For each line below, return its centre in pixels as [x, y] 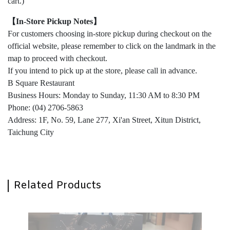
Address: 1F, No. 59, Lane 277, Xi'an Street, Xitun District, [104, 120]
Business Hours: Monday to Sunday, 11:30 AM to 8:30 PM [104, 95]
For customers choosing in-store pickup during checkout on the [110, 33]
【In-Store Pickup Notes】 [54, 21]
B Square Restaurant [41, 83]
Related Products [57, 185]
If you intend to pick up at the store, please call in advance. [102, 70]
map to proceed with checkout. [57, 58]
